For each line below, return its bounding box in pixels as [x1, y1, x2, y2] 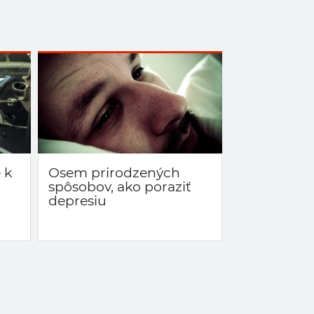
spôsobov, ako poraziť [48, 178, 191, 195]
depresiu [48, 192, 107, 209]
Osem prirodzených [48, 164, 180, 181]
